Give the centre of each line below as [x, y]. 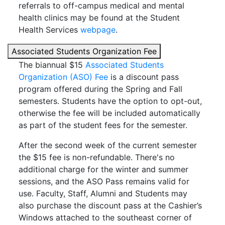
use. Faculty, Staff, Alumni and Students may [103, 193]
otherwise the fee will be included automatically [109, 113]
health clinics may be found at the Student [99, 18]
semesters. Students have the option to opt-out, [110, 101]
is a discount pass [143, 77]
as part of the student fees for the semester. [103, 125]
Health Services [49, 30]
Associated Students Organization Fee [84, 51]
